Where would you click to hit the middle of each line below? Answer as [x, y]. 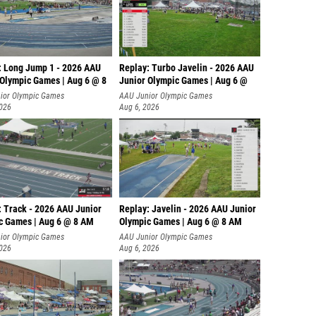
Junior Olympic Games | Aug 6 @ [183, 81]
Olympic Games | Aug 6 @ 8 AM [181, 222]
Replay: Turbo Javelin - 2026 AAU [187, 68]
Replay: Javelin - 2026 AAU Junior [188, 209]
